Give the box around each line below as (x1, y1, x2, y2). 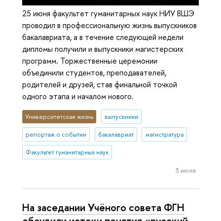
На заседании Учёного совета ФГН (22, 200, 184, 214)
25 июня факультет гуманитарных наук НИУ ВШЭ (22, 7, 194, 19)
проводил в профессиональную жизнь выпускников (22, 19, 197, 31)
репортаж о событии (26, 130, 87, 139)
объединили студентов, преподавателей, (22, 67, 166, 78)
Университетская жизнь (25, 112, 94, 121)
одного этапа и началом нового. (22, 90, 134, 102)
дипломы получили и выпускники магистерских (22, 43, 184, 54)
